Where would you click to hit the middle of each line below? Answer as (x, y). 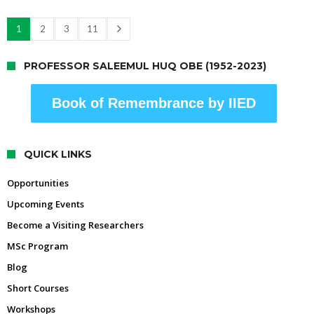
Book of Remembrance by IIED (153, 103)
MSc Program (37, 246)
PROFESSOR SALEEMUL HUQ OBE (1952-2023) (145, 66)
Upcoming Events (46, 204)
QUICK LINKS (58, 154)
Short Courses (38, 288)
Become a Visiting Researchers (75, 225)
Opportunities (38, 183)
